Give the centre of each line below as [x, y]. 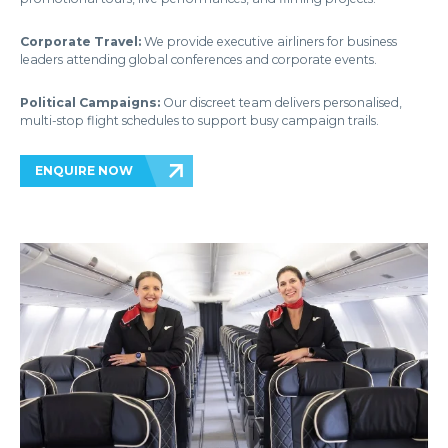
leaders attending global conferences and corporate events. [198, 59]
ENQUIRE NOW [84, 170]
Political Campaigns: [90, 102]
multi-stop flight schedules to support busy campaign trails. [199, 120]
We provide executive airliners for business [269, 41]
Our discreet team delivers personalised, [281, 102]
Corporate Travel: [80, 41]
